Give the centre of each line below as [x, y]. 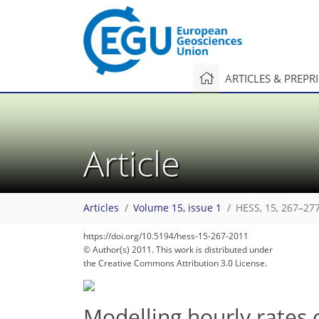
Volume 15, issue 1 [177, 208]
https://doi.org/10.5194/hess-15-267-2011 [166, 236]
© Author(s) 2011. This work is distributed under [178, 250]
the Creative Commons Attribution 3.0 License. [175, 263]
